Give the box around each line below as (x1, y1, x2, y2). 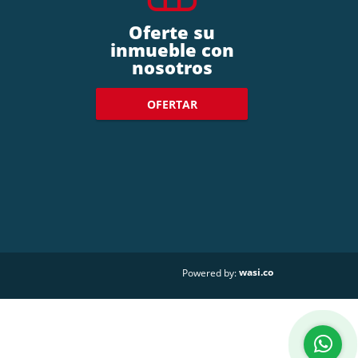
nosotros (131, 55, 213, 80)
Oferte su (129, 20, 216, 45)
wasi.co (239, 265, 273, 280)
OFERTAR (146, 96, 197, 112)
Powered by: (182, 266, 237, 280)
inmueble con (109, 38, 234, 62)
